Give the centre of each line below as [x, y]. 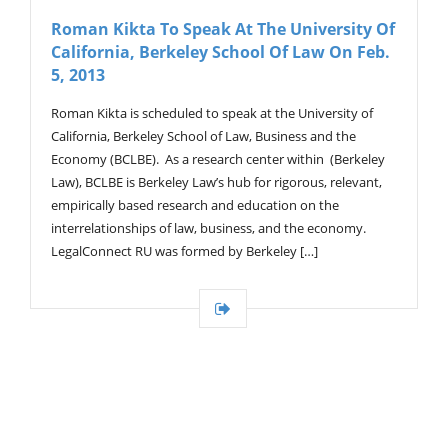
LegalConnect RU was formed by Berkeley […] [184, 251]
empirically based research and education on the [195, 205]
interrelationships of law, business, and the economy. [208, 228]
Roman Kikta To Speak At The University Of [223, 29]
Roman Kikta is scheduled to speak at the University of [212, 113]
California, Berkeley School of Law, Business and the [203, 136]
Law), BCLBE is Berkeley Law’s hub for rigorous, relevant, [216, 182]
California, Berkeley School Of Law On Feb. [220, 52]
